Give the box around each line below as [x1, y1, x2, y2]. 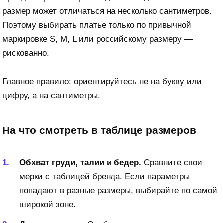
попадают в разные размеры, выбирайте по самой [19, 185, 217, 195]
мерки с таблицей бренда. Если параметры [19, 171, 190, 181]
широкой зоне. [19, 199, 76, 209]
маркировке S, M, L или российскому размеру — [2, 34, 193, 44]
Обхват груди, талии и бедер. [19, 157, 141, 167]
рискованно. [2, 48, 49, 58]
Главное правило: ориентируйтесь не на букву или [2, 77, 202, 87]
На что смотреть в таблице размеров [2, 124, 196, 136]
